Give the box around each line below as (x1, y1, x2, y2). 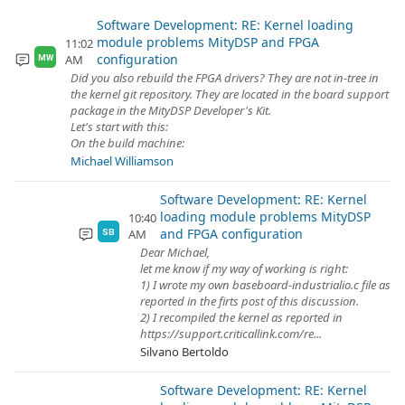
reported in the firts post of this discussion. (140, 293, 359, 309)
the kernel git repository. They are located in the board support (71, 86, 389, 102)
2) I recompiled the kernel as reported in (140, 309, 343, 325)
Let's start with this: (71, 118, 168, 135)
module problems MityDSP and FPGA (96, 33, 319, 51)
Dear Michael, (140, 244, 210, 260)
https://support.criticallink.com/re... (140, 325, 322, 342)
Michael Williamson (71, 153, 174, 169)
